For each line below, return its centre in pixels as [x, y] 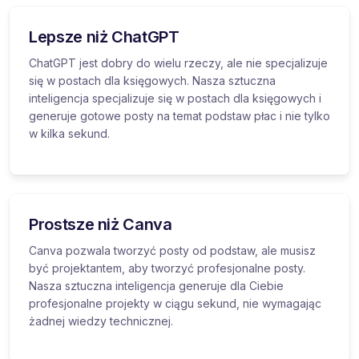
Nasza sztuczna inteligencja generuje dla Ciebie [156, 285]
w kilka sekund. [69, 133]
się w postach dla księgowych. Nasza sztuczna [152, 80]
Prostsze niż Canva [101, 224]
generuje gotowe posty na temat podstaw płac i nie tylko [179, 115]
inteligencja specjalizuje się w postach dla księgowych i [175, 98]
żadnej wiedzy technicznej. [101, 321]
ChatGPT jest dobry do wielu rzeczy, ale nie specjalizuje [178, 63]
